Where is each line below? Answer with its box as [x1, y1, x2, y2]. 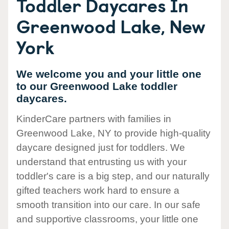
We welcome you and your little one [16, 68, 201, 80]
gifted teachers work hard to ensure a [16, 185, 179, 196]
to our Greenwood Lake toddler [16, 80, 177, 92]
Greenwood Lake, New [16, 12, 205, 39]
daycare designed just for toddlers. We [16, 142, 185, 153]
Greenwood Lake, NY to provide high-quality [16, 128, 211, 139]
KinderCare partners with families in [16, 113, 171, 125]
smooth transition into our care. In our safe [16, 199, 200, 211]
